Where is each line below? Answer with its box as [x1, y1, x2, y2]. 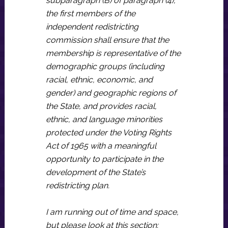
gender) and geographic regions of [45, 88, 176, 98]
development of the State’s [45, 167, 146, 177]
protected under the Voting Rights [45, 128, 172, 137]
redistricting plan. [45, 181, 109, 190]
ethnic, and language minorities [45, 115, 162, 124]
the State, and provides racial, [45, 101, 157, 111]
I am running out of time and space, [45, 207, 179, 217]
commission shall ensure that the [45, 35, 169, 45]
